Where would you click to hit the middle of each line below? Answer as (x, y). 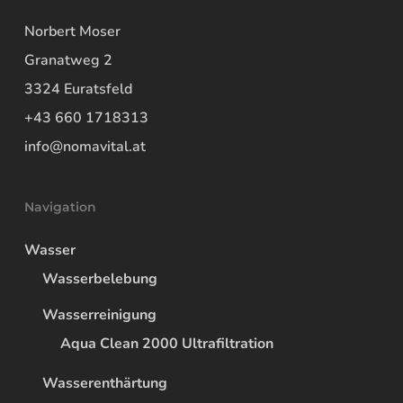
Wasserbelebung (99, 279)
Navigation (60, 207)
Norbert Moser (72, 31)
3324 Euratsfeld (78, 89)
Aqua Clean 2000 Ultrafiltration (166, 344)
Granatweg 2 (68, 60)
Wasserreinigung (99, 315)
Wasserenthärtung (104, 383)
